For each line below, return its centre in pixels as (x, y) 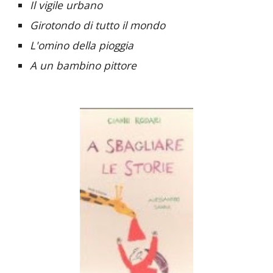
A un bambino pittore (83, 65)
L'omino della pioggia (82, 45)
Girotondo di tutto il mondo (98, 25)
